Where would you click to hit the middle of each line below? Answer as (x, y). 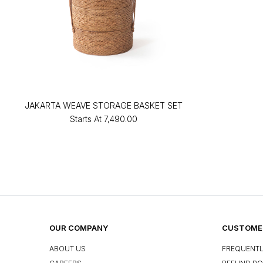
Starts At (86, 119)
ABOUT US (68, 249)
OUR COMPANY (79, 227)
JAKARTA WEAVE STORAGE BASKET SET (104, 105)
